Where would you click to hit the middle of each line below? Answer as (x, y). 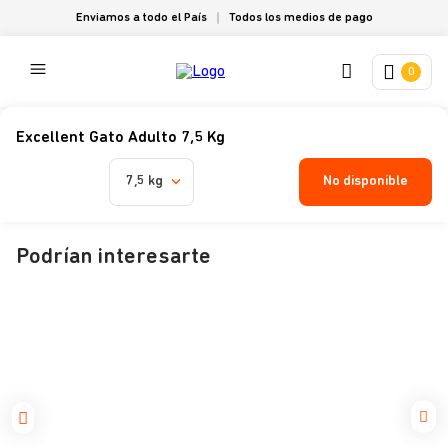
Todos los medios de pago (300, 18)
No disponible (365, 181)
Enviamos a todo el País (141, 18)
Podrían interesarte (113, 257)
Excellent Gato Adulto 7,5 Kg (120, 138)
